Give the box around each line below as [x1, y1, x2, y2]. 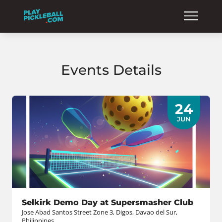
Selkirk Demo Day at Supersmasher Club [22, 198, 193, 207]
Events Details [60, 61, 162, 78]
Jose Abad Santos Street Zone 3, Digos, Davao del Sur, [22, 208, 177, 217]
